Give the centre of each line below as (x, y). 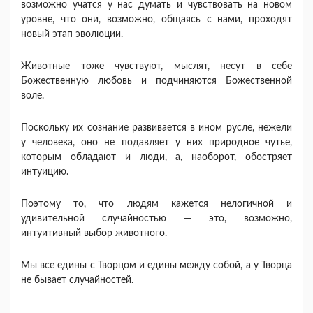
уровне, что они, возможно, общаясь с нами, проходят (156, 20)
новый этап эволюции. (72, 34)
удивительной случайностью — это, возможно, (156, 219)
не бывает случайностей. (77, 280)
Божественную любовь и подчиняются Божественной (156, 81)
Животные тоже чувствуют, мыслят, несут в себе (156, 66)
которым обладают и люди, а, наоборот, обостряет (156, 157)
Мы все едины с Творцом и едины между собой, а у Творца (156, 265)
